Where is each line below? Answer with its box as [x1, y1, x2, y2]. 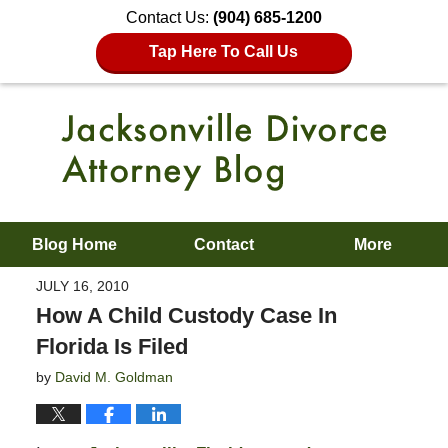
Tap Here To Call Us [149, 43, 299, 60]
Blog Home [32, 236, 118, 253]
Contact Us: [126, 9, 213, 26]
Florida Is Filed [35, 333, 188, 359]
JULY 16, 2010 [35, 277, 129, 294]
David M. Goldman [54, 368, 173, 385]
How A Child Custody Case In [35, 302, 337, 328]
